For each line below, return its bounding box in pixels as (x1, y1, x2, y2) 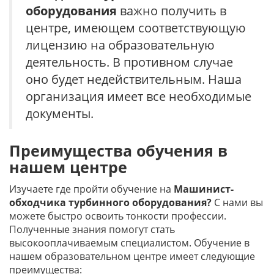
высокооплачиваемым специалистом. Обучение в (9, 236, 250, 250)
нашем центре (9, 157, 127, 177)
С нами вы (212, 196, 263, 209)
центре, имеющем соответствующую (26, 20, 246, 36)
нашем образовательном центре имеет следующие (9, 250, 255, 263)
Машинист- (174, 182, 234, 196)
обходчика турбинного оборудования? (9, 196, 212, 209)
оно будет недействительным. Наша (26, 71, 242, 87)
